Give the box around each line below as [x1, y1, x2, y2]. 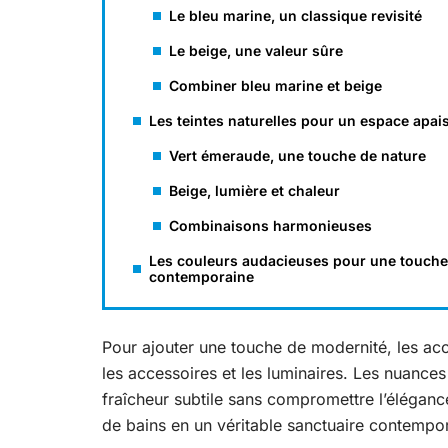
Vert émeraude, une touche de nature [169, 147, 426, 164]
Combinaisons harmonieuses [169, 217, 372, 234]
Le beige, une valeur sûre [169, 42, 343, 59]
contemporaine [149, 268, 254, 285]
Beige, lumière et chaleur [169, 182, 340, 199]
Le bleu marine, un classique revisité [169, 7, 422, 24]
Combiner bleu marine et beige [169, 77, 382, 94]
